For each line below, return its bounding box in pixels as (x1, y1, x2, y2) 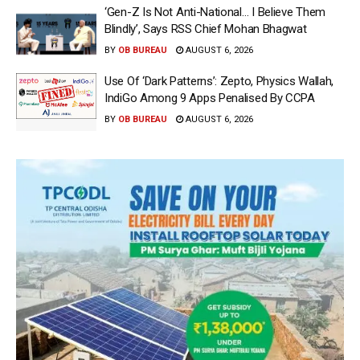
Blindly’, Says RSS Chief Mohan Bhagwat (104, 21, 307, 36)
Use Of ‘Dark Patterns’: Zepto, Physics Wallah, (104, 74, 334, 89)
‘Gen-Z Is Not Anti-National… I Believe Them (104, 4, 326, 19)
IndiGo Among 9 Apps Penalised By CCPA (104, 91, 315, 106)
